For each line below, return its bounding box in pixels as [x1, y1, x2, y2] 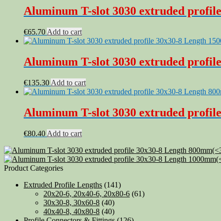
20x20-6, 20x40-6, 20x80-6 [43, 189, 130, 198]
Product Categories [4, 163, 63, 172]
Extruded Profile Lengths [24, 180, 102, 189]
